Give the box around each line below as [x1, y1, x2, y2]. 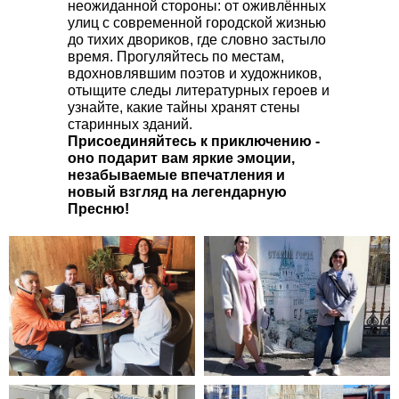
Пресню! [68, 201, 129, 217]
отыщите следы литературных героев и [68, 83, 330, 99]
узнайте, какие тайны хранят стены [68, 100, 300, 116]
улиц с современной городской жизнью [68, 15, 326, 31]
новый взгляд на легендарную [68, 184, 287, 200]
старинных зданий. [68, 117, 192, 133]
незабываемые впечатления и [68, 167, 285, 183]
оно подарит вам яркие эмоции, [68, 151, 295, 167]
